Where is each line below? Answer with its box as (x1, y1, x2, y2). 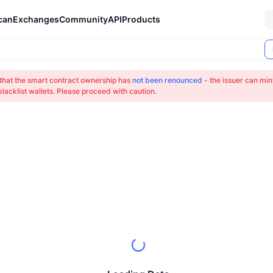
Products (122, 13, 160, 24)
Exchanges (13, 13, 59, 24)
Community (59, 13, 108, 24)
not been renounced (132, 76, 202, 85)
